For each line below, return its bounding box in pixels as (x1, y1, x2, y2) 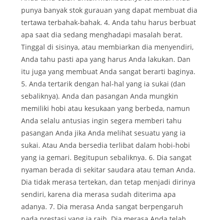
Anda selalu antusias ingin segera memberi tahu (21, 116, 182, 126)
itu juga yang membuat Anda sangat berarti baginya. (21, 67, 195, 77)
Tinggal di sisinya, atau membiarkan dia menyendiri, (21, 42, 193, 52)
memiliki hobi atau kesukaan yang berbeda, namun (21, 104, 190, 113)
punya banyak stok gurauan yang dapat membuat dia (21, 5, 197, 15)
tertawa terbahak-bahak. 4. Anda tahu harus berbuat (21, 18, 196, 27)
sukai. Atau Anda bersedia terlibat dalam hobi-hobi (21, 140, 190, 150)
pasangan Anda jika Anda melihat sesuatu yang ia (21, 128, 186, 138)
